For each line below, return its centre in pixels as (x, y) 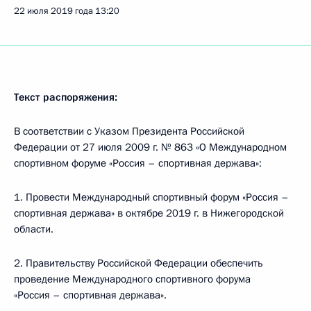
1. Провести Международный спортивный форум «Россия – (151, 197)
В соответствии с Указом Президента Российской (129, 131)
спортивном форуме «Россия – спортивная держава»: (138, 163)
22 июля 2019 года (53, 11)
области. (34, 229)
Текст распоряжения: (66, 97)
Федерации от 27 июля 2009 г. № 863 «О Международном (150, 147)
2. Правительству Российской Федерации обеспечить (138, 263)
